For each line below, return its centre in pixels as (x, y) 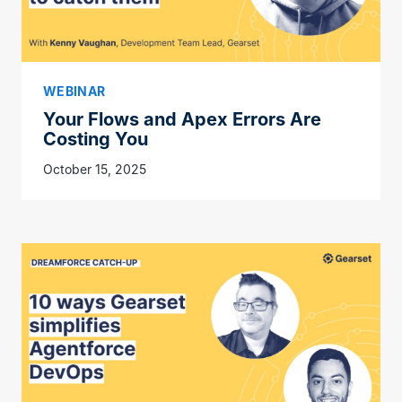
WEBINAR (74, 91)
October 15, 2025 (95, 169)
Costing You (96, 139)
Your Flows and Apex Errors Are (182, 119)
